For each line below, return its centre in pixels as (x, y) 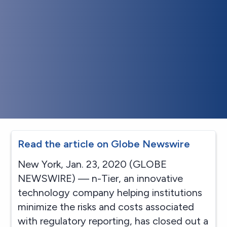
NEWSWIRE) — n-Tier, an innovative (101, 178)
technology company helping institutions (110, 192)
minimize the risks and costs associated (106, 206)
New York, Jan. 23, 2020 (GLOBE (92, 164)
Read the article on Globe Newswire (104, 144)
